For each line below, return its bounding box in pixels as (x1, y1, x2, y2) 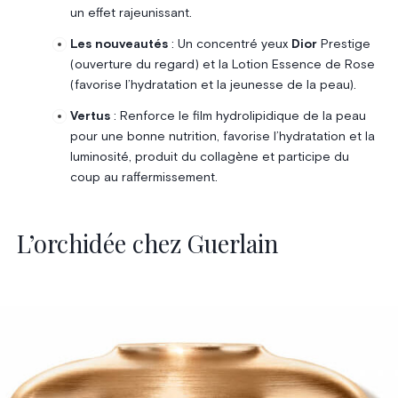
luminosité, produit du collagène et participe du (69, 150, 349, 163)
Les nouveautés (69, 37, 168, 51)
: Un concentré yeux (167, 37, 291, 51)
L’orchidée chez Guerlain (16, 227, 278, 260)
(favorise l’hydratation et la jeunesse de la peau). (69, 78, 356, 92)
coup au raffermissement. (69, 171, 218, 184)
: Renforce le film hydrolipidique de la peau (109, 109, 366, 123)
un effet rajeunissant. (69, 6, 192, 20)
